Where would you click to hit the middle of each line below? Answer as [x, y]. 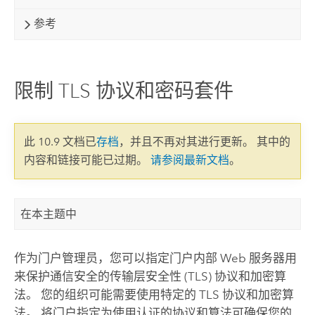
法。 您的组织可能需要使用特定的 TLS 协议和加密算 [154, 294]
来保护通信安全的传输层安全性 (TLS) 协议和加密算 [150, 276]
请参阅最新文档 [189, 160]
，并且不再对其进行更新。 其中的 [204, 142]
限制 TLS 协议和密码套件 [123, 91]
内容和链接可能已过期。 [87, 160]
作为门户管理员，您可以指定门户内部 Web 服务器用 [155, 258]
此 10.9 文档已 [60, 142]
